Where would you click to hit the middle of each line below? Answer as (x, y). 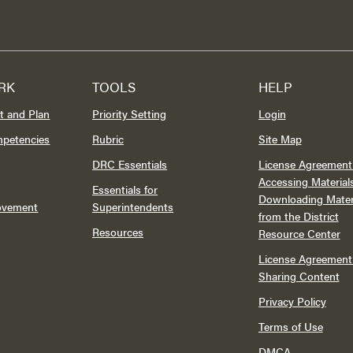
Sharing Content (299, 276)
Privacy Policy (292, 301)
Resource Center (299, 233)
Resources (118, 232)
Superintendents (133, 206)
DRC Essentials (130, 164)
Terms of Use (290, 326)
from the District (298, 216)
